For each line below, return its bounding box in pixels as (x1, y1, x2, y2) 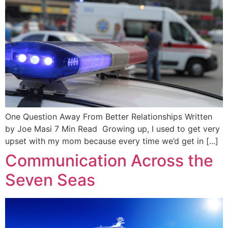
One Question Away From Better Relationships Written (5, 111, 212, 122)
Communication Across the (5, 150, 213, 170)
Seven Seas (5, 169, 95, 190)
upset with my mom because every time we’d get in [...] (5, 135, 218, 146)
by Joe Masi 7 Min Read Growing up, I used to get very (5, 123, 220, 134)
